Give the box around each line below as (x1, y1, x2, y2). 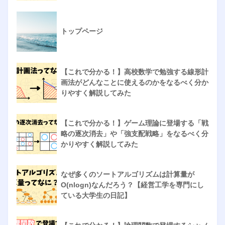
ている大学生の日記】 (61, 191, 131, 199)
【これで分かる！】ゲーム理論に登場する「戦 (61, 119, 208, 127)
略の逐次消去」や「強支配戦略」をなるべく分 (61, 129, 208, 138)
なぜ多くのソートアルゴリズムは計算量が (61, 170, 194, 178)
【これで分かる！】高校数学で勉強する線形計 (61, 67, 208, 76)
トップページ (61, 27, 103, 35)
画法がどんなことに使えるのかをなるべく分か (61, 78, 208, 86)
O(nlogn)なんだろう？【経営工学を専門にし (61, 180, 204, 189)
